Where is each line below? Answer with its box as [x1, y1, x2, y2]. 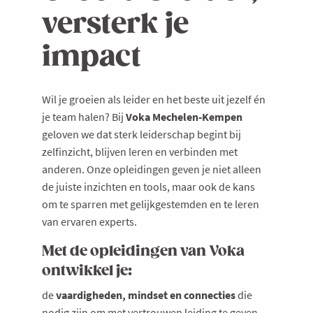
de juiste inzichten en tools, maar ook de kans [42, 180, 255, 194]
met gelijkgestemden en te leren [110, 197, 259, 212]
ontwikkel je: [42, 263, 135, 280]
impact [42, 41, 141, 75]
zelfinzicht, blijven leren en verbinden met [42, 145, 238, 159]
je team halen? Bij [42, 110, 126, 124]
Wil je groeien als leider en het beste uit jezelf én [42, 92, 265, 107]
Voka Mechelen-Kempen [126, 110, 242, 124]
